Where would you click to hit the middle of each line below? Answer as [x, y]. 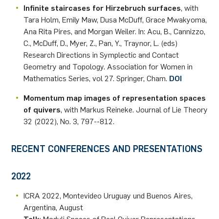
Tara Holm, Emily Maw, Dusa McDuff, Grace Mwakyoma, [115, 20]
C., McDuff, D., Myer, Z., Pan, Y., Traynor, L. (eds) [100, 43]
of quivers [42, 109]
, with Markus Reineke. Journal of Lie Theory [134, 109]
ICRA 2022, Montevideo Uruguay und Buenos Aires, [108, 196]
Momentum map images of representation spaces [115, 98]
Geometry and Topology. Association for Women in [108, 66]
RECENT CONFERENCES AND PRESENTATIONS [107, 149]
